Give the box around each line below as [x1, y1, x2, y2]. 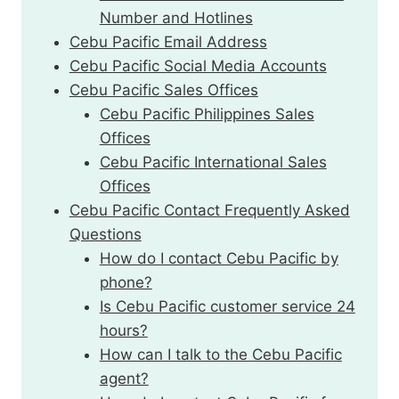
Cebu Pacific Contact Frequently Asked [69, 201, 350, 220]
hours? [99, 322, 148, 340]
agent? [99, 370, 149, 388]
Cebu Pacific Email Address [69, 33, 267, 52]
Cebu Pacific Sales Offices [69, 81, 258, 100]
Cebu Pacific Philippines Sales [99, 105, 314, 124]
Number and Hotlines [99, 9, 253, 28]
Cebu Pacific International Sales [99, 153, 327, 172]
